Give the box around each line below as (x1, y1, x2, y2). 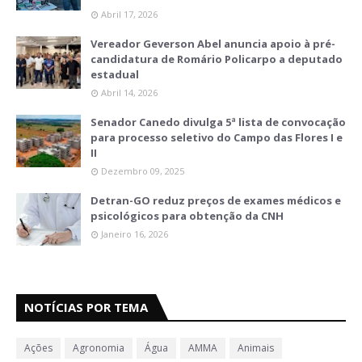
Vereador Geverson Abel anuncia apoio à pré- (90, 36, 335, 52)
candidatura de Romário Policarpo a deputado (90, 52, 343, 67)
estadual (90, 67, 139, 82)
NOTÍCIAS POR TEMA (24, 299, 148, 316)
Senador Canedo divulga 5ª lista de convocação (90, 115, 346, 130)
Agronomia (73, 341, 124, 356)
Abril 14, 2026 (101, 86, 158, 99)
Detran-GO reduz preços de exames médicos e (90, 193, 341, 208)
